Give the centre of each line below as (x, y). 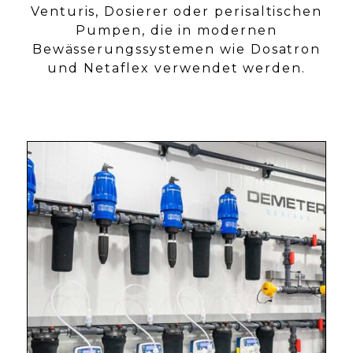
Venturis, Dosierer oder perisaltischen (176, 12)
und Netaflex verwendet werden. (176, 69)
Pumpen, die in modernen (176, 31)
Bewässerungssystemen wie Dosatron (176, 50)
